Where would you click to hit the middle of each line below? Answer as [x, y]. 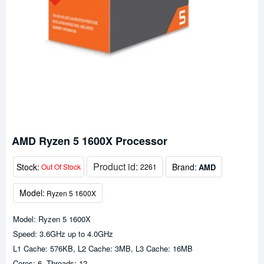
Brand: [184, 166]
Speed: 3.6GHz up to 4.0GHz [63, 234]
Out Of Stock [61, 166]
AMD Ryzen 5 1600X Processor [90, 141]
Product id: [117, 166]
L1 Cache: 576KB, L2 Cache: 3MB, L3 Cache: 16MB [103, 248]
